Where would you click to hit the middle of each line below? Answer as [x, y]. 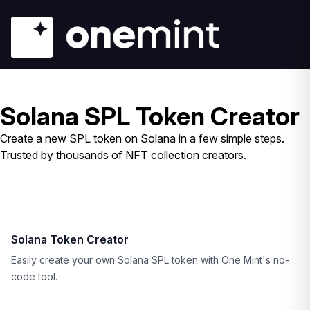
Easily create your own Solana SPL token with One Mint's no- [150, 260]
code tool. [34, 276]
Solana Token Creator [70, 239]
